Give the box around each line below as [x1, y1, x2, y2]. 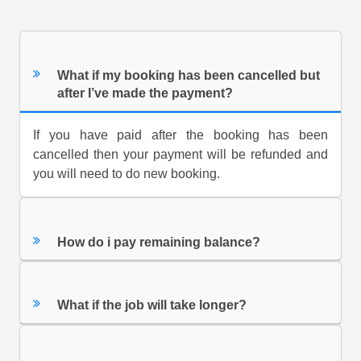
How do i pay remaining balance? [57, 234, 261, 249]
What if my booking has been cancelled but [57, 68, 321, 82]
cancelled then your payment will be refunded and [33, 147, 328, 162]
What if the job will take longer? [57, 298, 247, 313]
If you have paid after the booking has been [33, 128, 328, 143]
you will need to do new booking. [33, 167, 220, 181]
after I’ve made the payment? [57, 85, 234, 100]
